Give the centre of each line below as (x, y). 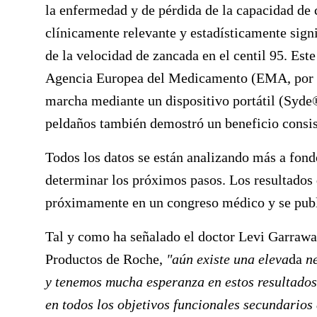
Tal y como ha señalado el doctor (142, 236)
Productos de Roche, (106, 259)
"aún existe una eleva (227, 259)
